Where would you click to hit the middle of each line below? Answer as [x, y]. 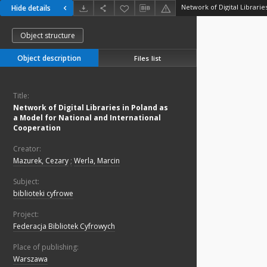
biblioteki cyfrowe [43, 194]
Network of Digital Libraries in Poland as [91, 108]
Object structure [48, 36]
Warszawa [30, 259]
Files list [148, 58]
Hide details [31, 8]
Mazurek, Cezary [41, 161]
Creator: [27, 149]
